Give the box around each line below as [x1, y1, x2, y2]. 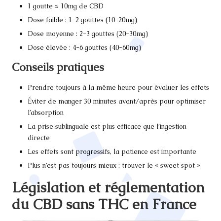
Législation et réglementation [12, 178, 204, 197]
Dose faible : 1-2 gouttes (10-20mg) [28, 15, 137, 24]
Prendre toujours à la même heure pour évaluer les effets [28, 82, 209, 92]
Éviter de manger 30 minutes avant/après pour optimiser [28, 97, 206, 106]
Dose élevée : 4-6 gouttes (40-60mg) [28, 42, 141, 52]
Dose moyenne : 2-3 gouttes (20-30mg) [28, 29, 148, 38]
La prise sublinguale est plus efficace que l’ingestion [28, 122, 186, 131]
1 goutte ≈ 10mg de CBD [28, 1, 104, 10]
